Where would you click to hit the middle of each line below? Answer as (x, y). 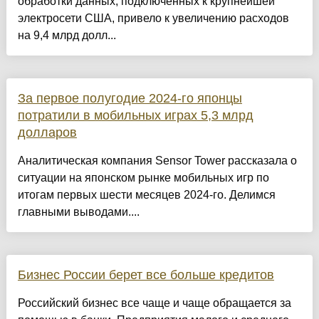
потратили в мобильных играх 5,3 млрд (135, 116)
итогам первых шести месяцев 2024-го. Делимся (146, 195)
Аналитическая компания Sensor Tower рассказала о (157, 161)
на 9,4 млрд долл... (67, 36)
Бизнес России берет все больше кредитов (146, 275)
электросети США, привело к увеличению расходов (153, 19)
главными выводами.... (78, 212)
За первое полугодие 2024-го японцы (130, 99)
